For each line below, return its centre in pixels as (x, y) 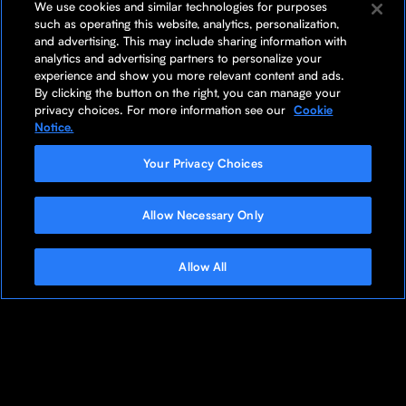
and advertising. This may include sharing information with (191, 41)
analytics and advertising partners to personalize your (179, 58)
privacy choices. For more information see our (162, 110)
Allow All (203, 266)
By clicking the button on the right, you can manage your (188, 92)
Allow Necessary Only (203, 215)
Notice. (54, 127)
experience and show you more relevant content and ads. (190, 75)
